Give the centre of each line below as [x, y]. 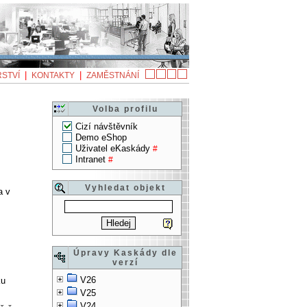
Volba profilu [125, 109]
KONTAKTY [53, 75]
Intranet [90, 160]
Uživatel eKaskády [113, 149]
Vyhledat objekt [125, 188]
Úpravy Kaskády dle [125, 253]
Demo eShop [101, 138]
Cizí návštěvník [107, 127]
